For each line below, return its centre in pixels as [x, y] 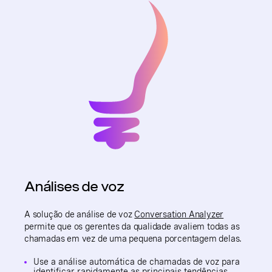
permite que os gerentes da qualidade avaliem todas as [132, 226]
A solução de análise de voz [80, 214]
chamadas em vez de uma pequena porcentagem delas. [133, 238]
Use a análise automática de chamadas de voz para [137, 261]
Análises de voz [74, 186]
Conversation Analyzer [179, 214]
